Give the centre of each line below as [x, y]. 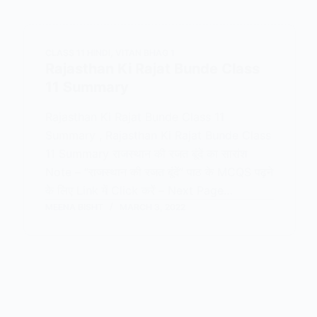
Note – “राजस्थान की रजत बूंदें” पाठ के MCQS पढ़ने [160, 172]
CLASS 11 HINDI [78, 53]
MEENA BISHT [75, 207]
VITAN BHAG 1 [145, 53]
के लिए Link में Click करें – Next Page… [139, 190]
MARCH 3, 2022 [153, 207]
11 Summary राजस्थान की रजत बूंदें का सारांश [146, 154]
